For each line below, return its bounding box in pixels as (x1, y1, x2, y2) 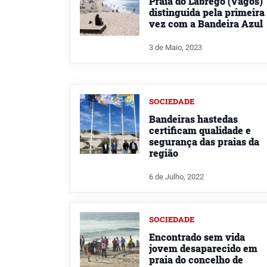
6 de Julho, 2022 (149, 172, 204, 181)
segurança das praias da (149, 135, 259, 148)
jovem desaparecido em (149, 241, 257, 254)
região (149, 146, 178, 159)
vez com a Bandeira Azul (149, 17, 263, 30)
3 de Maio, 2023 (149, 42, 202, 52)
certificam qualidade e (149, 123, 251, 136)
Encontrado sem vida (149, 230, 245, 243)
